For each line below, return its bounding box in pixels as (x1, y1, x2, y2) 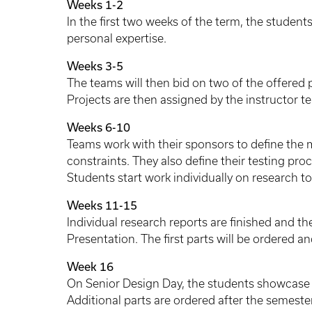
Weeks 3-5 (67, 59, 123, 73)
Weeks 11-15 (67, 198, 137, 212)
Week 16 (67, 260, 114, 274)
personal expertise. (67, 32, 166, 45)
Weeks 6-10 (67, 120, 130, 134)
